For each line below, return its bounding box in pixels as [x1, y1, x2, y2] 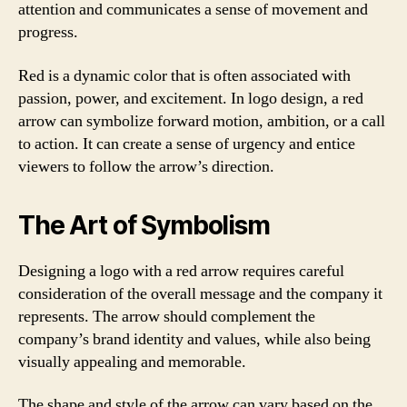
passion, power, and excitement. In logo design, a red [18, 87, 363, 109]
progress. [18, 22, 78, 43]
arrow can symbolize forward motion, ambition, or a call [18, 110, 385, 132]
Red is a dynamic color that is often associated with [18, 65, 351, 86]
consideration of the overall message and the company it [18, 283, 382, 304]
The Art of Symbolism [18, 209, 270, 241]
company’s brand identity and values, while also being [18, 328, 371, 350]
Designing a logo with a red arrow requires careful [18, 260, 344, 282]
